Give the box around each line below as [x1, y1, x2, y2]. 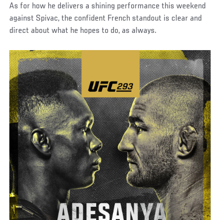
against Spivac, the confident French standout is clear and [9, 14, 202, 23]
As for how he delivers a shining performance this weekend [9, 1, 206, 11]
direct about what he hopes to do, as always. [9, 26, 157, 35]
